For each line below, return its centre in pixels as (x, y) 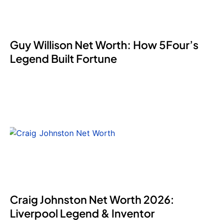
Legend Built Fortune (63, 59)
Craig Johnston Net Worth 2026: (92, 200)
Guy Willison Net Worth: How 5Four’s (104, 45)
